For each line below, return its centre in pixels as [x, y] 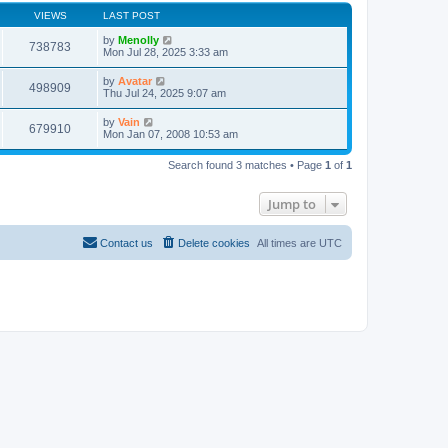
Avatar [135, 80]
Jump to [292, 203]
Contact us [126, 242]
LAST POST [131, 15]
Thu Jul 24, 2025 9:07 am [164, 92]
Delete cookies [214, 242]
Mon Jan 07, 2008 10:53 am [170, 133]
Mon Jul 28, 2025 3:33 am [165, 51]
